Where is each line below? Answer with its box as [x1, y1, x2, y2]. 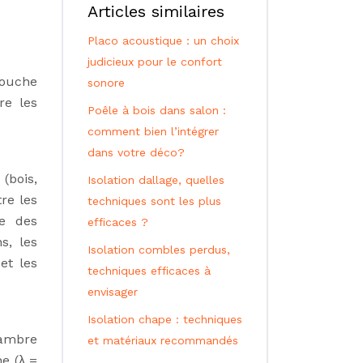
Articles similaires [88, 2, 224, 21]
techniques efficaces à [88, 264, 211, 277]
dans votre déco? [88, 146, 185, 159]
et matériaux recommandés [88, 334, 238, 347]
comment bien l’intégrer [88, 125, 219, 138]
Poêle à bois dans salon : [88, 104, 226, 117]
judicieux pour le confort [88, 55, 222, 68]
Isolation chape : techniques [88, 313, 242, 326]
